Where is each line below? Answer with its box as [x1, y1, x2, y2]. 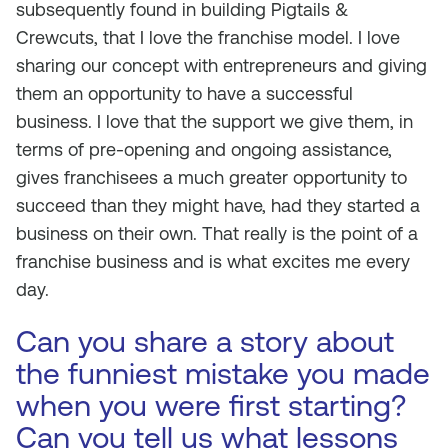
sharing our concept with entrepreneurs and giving [16, 55, 427, 76]
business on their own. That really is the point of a [16, 223, 418, 244]
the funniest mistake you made [16, 356, 430, 391]
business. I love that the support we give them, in [16, 111, 413, 132]
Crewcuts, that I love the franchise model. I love [16, 27, 400, 48]
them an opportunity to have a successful [16, 83, 353, 104]
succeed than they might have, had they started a [16, 195, 420, 216]
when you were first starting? [16, 388, 406, 423]
